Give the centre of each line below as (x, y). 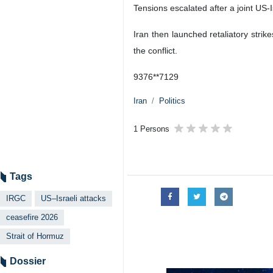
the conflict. (155, 51)
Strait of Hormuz (35, 236)
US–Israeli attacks (73, 198)
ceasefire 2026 (32, 217)
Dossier (28, 261)
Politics (172, 101)
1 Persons (151, 129)
